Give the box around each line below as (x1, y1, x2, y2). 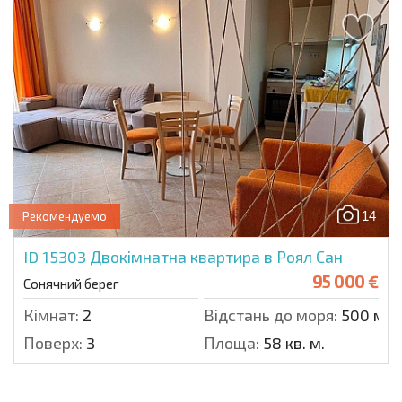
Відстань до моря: (204, 305, 337, 326)
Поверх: (23, 333, 83, 354)
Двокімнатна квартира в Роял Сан (90, 247, 343, 267)
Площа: (204, 333, 259, 354)
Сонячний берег (23, 275, 119, 293)
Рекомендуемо (22, 209, 107, 224)
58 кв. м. (259, 333, 325, 354)
